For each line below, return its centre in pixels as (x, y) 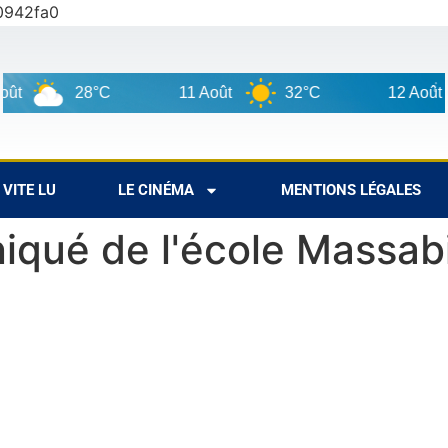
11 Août (186, 92)
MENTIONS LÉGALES (351, 190)
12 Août (395, 92)
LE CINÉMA (156, 190)
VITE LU (29, 190)
